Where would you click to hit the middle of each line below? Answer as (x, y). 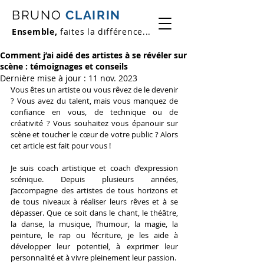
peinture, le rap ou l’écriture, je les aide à (94, 235)
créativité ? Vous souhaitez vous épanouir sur (94, 123)
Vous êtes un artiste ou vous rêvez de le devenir (94, 90)
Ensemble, (36, 32)
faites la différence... (106, 32)
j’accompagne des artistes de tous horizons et (94, 190)
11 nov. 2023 (113, 78)
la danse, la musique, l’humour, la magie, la (94, 224)
